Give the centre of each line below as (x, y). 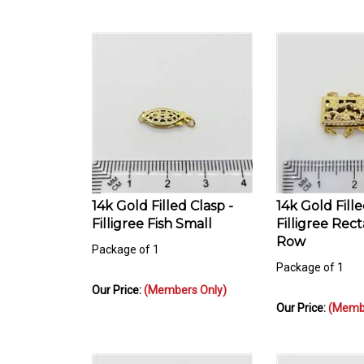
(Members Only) (185, 282)
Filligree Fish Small (152, 216)
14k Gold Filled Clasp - (162, 198)
